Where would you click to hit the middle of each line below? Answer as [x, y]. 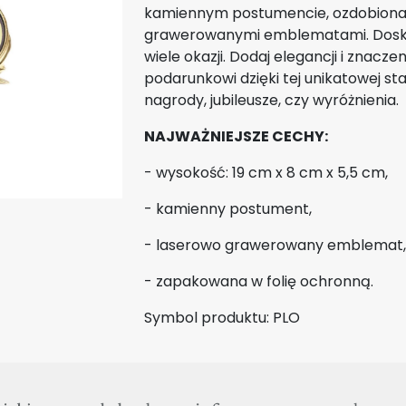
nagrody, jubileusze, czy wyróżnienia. [271, 100]
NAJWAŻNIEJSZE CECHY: [236, 136]
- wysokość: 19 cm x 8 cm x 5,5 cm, [266, 173]
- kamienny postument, [228, 209]
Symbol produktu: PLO [222, 318]
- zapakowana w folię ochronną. [259, 281]
